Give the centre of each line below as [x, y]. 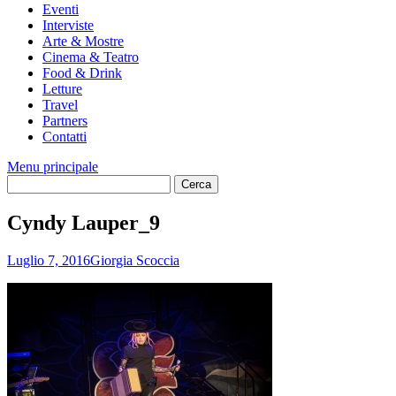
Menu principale [53, 167]
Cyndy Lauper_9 [84, 222]
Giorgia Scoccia [135, 260]
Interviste [68, 25]
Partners [65, 121]
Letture [62, 89]
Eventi [61, 9]
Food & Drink [82, 73]
